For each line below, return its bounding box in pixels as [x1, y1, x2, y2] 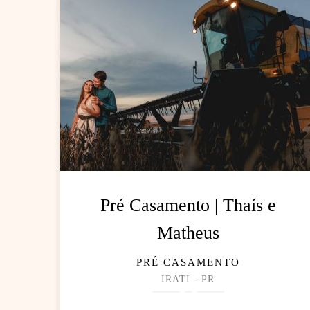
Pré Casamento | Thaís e [100, 195, 276, 216]
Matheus [156, 223, 219, 244]
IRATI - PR [161, 274, 215, 285]
